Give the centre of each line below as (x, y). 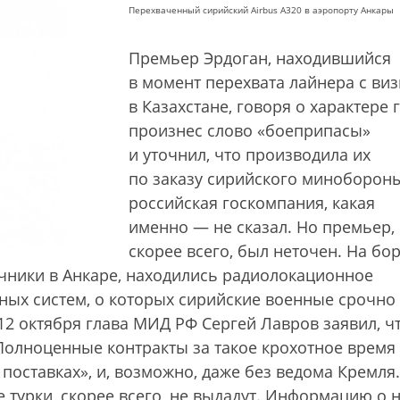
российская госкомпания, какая (252, 203)
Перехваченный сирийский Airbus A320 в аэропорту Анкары (261, 10)
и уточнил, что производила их (250, 154)
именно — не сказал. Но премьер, (262, 227)
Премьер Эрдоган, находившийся (260, 58)
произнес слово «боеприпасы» (250, 130)
